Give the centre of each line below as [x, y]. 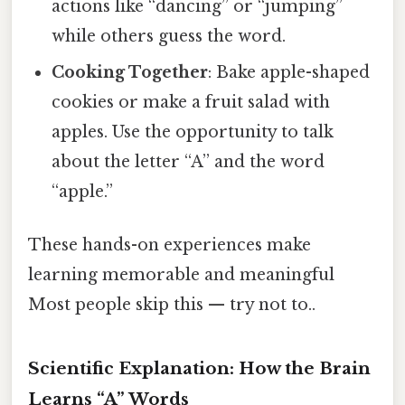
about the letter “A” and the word [188, 161]
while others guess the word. [169, 36]
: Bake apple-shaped [289, 72]
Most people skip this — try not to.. [172, 304]
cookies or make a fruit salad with [191, 102]
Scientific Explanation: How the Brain [199, 368]
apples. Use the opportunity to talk [193, 132]
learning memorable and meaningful [181, 274]
